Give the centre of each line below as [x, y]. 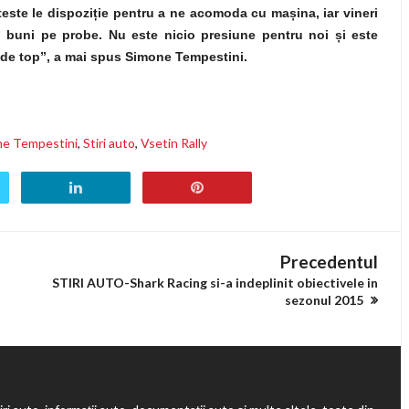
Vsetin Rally [174, 143]
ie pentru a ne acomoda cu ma [194, 13]
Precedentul [329, 262]
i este [360, 35]
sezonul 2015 [325, 300]
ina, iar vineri [337, 13]
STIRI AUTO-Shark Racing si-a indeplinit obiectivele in [215, 283]
